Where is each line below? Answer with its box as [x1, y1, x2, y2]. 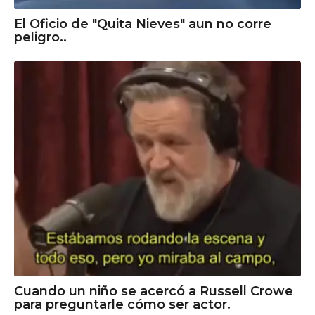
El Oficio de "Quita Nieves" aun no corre [14, 15, 271, 32]
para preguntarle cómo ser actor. [14, 297, 231, 312]
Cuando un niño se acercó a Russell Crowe [14, 283, 293, 299]
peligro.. [14, 29, 67, 45]
